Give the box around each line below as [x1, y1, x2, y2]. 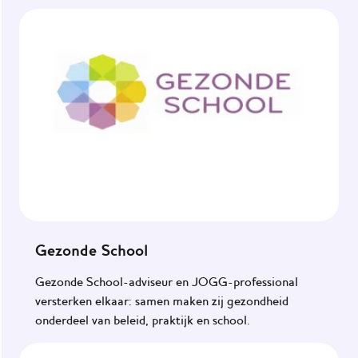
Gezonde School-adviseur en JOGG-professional [35, 275, 298, 290]
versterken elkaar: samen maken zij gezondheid [35, 294, 288, 309]
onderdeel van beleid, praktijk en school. [35, 313, 250, 328]
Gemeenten [13, 50, 76, 66]
